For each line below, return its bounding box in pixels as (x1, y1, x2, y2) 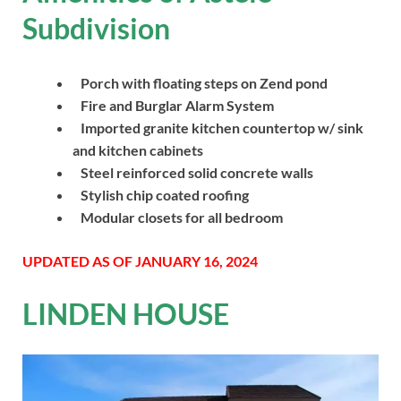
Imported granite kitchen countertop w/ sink (73, 119, 363, 137)
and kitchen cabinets (73, 141, 203, 159)
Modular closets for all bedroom (73, 209, 283, 226)
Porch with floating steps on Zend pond (81, 74, 328, 92)
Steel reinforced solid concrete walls (73, 164, 313, 182)
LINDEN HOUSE (22, 295, 229, 331)
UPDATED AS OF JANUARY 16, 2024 (22, 252, 258, 270)
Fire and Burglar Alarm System (73, 97, 274, 115)
